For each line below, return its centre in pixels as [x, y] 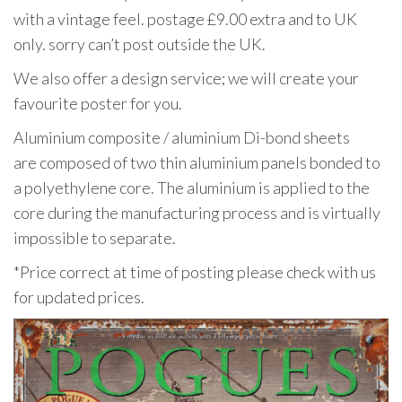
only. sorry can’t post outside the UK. [140, 44]
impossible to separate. [95, 238]
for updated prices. [79, 297]
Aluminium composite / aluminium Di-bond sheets [182, 138]
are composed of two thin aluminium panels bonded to [197, 163]
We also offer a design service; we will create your [186, 79]
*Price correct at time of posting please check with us [195, 272]
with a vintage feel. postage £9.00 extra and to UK [185, 19]
